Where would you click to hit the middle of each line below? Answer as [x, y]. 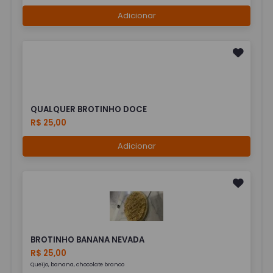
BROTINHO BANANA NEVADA [88, 239]
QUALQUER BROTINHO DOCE [89, 110]
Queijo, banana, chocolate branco [78, 264]
